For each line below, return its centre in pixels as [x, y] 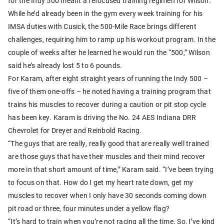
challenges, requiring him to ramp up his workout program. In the [112, 39]
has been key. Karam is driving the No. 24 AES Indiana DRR [102, 117]
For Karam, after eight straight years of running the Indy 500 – [108, 78]
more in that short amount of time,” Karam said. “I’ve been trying [111, 169]
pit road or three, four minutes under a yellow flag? [89, 208]
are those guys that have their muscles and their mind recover [107, 156]
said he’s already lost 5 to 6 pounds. [65, 65]
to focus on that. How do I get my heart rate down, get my [101, 182]
